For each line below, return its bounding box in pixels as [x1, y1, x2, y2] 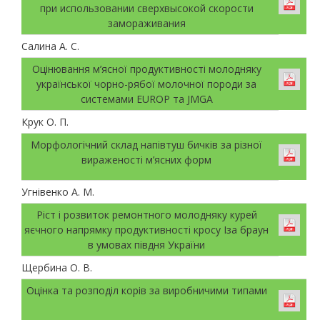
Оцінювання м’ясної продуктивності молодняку [31, 61, 261, 76]
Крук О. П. [21, 114, 69, 129]
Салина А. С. [21, 39, 79, 53]
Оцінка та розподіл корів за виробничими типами [26, 283, 267, 297]
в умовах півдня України [88, 237, 205, 251]
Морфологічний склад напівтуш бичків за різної [31, 137, 262, 151]
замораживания [107, 16, 186, 30]
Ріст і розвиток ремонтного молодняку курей [36, 207, 257, 221]
